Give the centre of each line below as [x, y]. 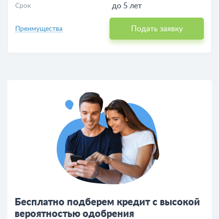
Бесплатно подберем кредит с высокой [107, 202]
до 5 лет [127, 6]
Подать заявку [157, 29]
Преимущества [39, 29]
